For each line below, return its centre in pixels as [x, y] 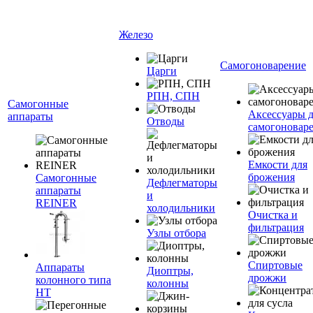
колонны [168, 283]
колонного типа [73, 280]
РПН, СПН [173, 96]
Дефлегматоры [182, 183]
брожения [271, 177]
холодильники [181, 208]
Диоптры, [170, 271]
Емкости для [278, 165]
